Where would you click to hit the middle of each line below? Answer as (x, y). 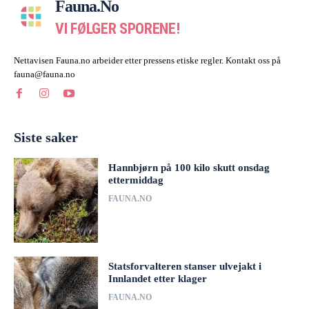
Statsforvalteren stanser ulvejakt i (185, 266)
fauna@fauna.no (44, 74)
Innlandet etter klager (158, 278)
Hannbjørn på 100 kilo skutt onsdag (189, 168)
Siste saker (46, 138)
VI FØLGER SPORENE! (118, 29)
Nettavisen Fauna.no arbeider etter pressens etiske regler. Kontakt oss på (147, 61)
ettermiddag (136, 180)
